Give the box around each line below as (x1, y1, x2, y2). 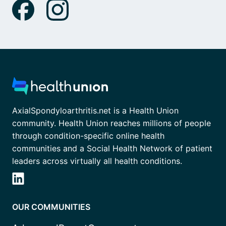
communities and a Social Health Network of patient (12, 143, 212, 154)
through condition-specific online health (12, 131, 164, 141)
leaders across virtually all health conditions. (12, 156, 182, 166)
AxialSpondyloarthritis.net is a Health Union (12, 105, 179, 116)
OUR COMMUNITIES (12, 202, 90, 212)
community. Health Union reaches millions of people (12, 118, 211, 129)
